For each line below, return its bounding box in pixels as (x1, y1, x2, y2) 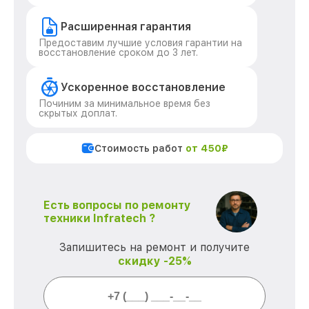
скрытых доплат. (39, 108, 117, 119)
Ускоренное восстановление (61, 81, 226, 94)
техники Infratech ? (43, 212, 155, 225)
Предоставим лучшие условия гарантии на (39, 37, 242, 48)
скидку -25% (117, 255, 192, 268)
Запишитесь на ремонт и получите (59, 241, 250, 254)
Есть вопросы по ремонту (43, 199, 191, 212)
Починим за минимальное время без (39, 98, 210, 109)
